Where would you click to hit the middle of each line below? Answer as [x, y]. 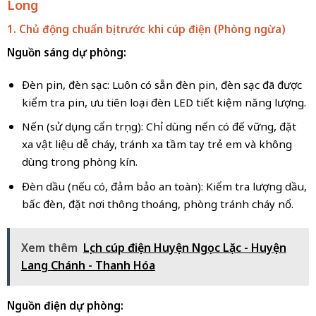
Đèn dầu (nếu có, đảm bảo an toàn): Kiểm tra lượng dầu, [164, 187]
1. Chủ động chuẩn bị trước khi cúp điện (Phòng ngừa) [146, 29]
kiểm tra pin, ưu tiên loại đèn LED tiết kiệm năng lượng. [164, 102]
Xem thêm [49, 247]
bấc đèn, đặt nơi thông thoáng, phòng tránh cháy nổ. [157, 204]
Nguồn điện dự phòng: [65, 305]
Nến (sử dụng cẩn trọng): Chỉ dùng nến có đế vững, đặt [159, 127]
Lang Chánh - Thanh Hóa [88, 265]
